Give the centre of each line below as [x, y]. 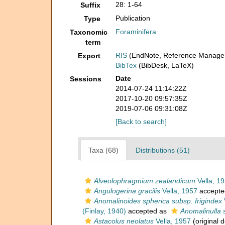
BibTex [126, 65]
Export [89, 56]
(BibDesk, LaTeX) [165, 65]
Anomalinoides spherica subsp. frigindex [158, 201]
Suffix [91, 5]
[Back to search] [141, 122]
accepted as [147, 211]
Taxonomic [89, 32]
